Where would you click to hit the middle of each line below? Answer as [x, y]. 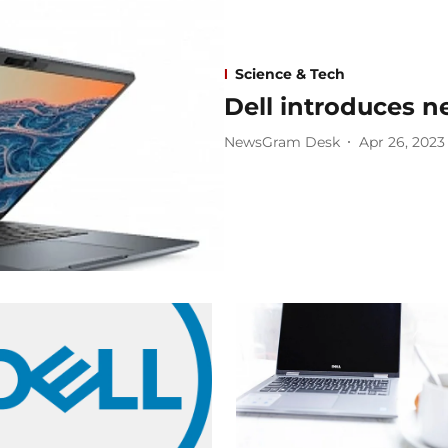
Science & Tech [290, 74]
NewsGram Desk [282, 141]
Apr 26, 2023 [402, 141]
